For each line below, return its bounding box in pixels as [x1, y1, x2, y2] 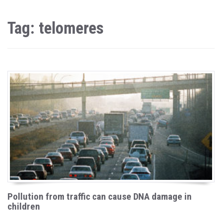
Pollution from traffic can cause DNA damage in [7, 190, 192, 202]
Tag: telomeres [7, 18, 104, 38]
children [7, 200, 40, 212]
